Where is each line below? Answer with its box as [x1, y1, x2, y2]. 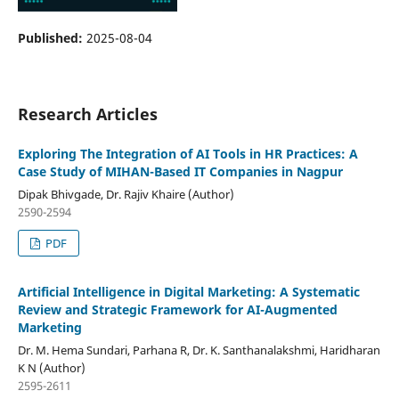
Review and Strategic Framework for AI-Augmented [17, 300, 338, 318]
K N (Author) [17, 359, 85, 376]
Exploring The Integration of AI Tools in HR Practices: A [17, 144, 358, 162]
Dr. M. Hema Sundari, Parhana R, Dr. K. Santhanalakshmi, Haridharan [17, 341, 380, 358]
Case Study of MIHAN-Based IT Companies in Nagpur [17, 162, 343, 180]
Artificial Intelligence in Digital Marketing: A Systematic [17, 282, 360, 300]
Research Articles [17, 102, 158, 125]
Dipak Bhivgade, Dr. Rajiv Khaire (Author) [17, 185, 234, 202]
